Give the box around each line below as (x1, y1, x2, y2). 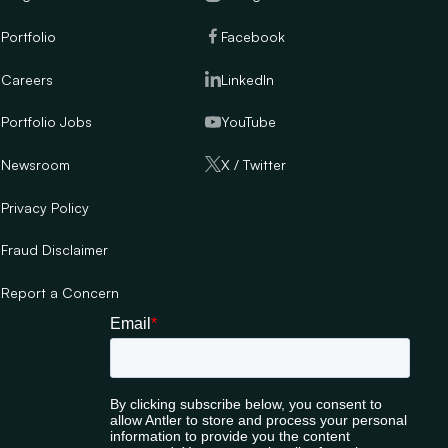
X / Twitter (221, 155, 287, 173)
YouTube (221, 113, 277, 131)
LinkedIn (221, 70, 275, 88)
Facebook (221, 27, 286, 45)
